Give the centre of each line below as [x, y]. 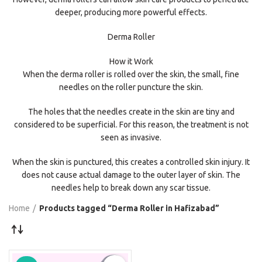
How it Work [131, 61]
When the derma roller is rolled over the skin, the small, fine [131, 74]
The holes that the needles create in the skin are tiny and [131, 112]
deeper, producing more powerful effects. [131, 12]
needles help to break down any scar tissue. [131, 188]
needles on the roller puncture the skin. [131, 87]
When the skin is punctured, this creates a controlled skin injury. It [131, 162]
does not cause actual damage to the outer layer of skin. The [131, 175]
